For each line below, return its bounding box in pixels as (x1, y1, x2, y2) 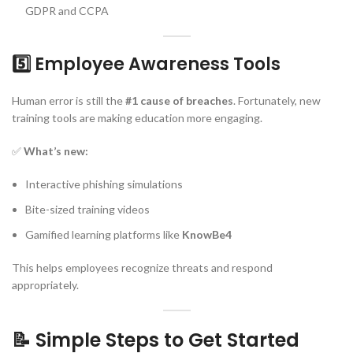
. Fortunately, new (233, 93, 321, 107)
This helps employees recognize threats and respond (12, 260, 273, 274)
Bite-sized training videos (25, 202, 150, 216)
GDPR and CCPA (25, 3, 109, 17)
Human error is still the (12, 93, 125, 107)
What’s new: (24, 143, 88, 158)
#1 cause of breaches (125, 93, 233, 107)
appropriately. (12, 277, 79, 292)
